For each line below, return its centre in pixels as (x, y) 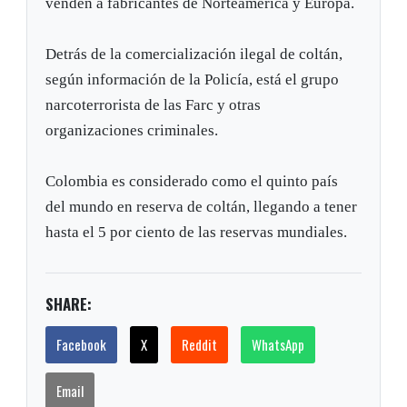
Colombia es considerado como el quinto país (192, 182)
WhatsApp (278, 345)
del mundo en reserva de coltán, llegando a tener (202, 207)
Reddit (200, 345)
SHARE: (69, 304)
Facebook (82, 345)
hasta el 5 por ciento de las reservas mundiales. (197, 233)
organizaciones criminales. (132, 131)
